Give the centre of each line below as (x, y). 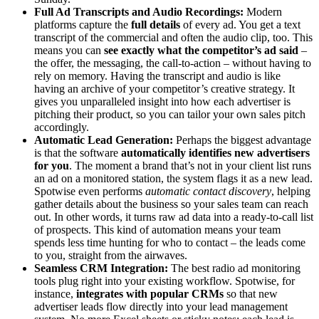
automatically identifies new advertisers (215, 152)
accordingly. (62, 127)
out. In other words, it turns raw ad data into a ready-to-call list (174, 216)
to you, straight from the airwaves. (111, 255)
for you (52, 165)
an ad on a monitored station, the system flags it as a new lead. (173, 178)
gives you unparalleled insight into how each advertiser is (162, 101)
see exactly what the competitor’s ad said (201, 50)
